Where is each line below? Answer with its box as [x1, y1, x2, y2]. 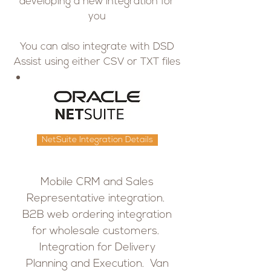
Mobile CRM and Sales [41, 177, 154, 188]
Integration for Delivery [39, 242, 155, 253]
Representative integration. [27, 193, 168, 204]
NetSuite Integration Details [42, 135, 153, 145]
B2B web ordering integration [22, 209, 172, 221]
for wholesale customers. [32, 226, 162, 237]
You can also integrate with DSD [19, 42, 174, 52]
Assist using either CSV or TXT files [13, 57, 180, 67]
